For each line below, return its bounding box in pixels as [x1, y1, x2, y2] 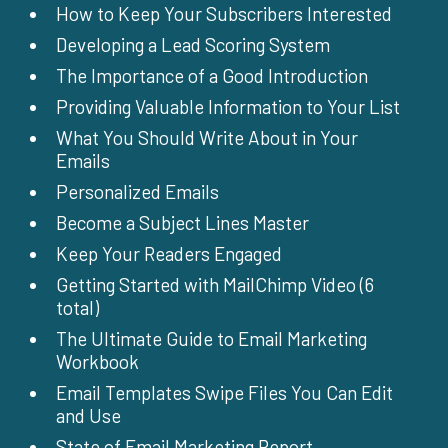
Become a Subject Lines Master [56, 211, 309, 235]
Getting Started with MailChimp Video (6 [56, 273, 374, 297]
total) [56, 296, 99, 320]
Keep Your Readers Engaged [56, 242, 282, 266]
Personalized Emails [56, 180, 219, 204]
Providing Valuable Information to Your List [56, 95, 400, 119]
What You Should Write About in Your [56, 126, 358, 150]
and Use [56, 404, 121, 428]
